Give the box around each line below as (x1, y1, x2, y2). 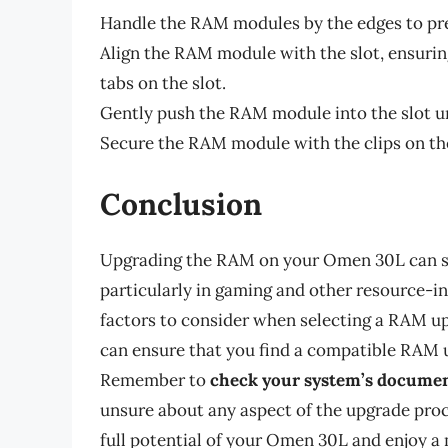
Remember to (100, 369, 210, 392)
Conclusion (100, 185, 262, 224)
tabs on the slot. (100, 71, 226, 94)
